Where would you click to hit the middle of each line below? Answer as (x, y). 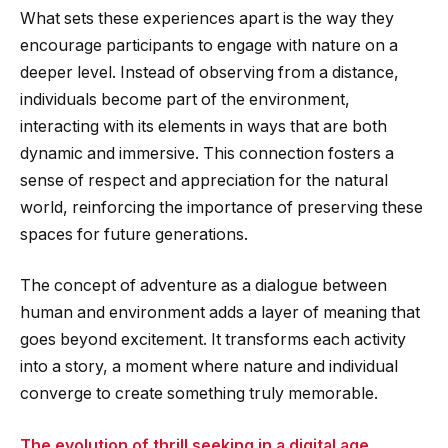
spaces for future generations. (134, 234)
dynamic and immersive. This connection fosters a (207, 153)
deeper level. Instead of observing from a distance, (209, 72)
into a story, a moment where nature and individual (209, 367)
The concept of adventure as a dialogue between (203, 286)
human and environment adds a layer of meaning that (220, 313)
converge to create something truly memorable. (199, 394)
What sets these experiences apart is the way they (207, 18)
